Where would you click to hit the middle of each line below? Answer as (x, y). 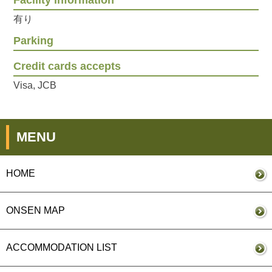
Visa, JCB (35, 86)
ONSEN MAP (36, 211)
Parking (34, 41)
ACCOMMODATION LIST (62, 248)
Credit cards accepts (67, 66)
